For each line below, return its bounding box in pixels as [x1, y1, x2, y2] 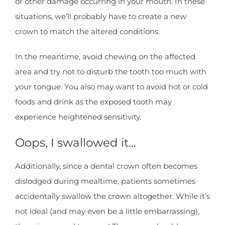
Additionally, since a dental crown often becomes [15, 161, 197, 171]
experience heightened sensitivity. [15, 112, 141, 122]
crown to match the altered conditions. [15, 27, 160, 37]
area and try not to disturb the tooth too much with [15, 67, 206, 77]
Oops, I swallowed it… [15, 135, 136, 150]
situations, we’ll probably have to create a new [15, 12, 186, 22]
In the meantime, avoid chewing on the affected [15, 52, 195, 62]
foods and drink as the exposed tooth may [15, 97, 172, 107]
